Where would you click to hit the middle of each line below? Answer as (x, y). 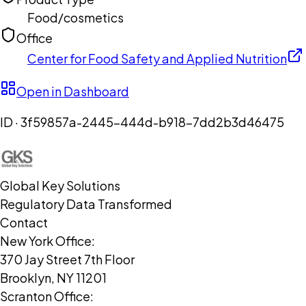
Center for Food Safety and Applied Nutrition (157, 59)
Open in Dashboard (73, 92)
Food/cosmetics (75, 18)
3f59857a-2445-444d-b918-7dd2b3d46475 (152, 122)
